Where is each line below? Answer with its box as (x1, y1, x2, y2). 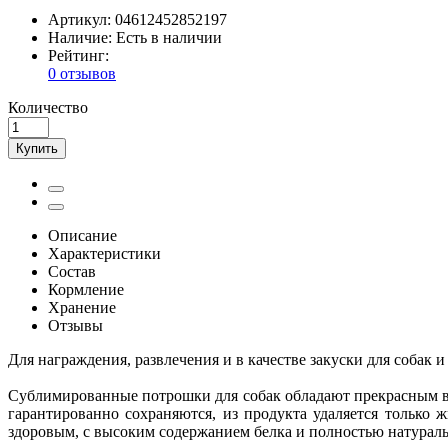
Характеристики (48, 244, 161, 262)
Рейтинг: (48, 46, 109, 64)
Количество (8, 98, 88, 116)
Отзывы (48, 316, 103, 334)
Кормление (48, 280, 124, 298)
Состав (48, 262, 96, 280)
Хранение (48, 298, 116, 316)
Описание (48, 226, 117, 244)
